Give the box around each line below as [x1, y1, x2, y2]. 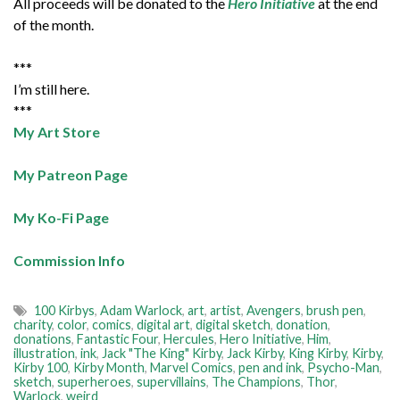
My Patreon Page [13, 166, 128, 184]
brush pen [306, 303, 363, 319]
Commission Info [13, 252, 125, 270]
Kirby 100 [13, 360, 68, 376]
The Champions [212, 374, 301, 390]
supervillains [137, 374, 206, 390]
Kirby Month [73, 360, 145, 376]
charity [13, 317, 52, 333]
